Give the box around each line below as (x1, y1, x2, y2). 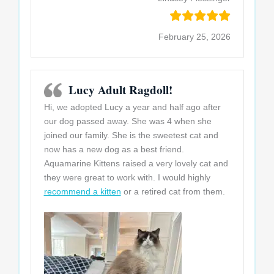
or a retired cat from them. (120, 187, 225, 197)
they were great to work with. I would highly (43, 172, 210, 183)
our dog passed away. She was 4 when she (43, 116, 212, 127)
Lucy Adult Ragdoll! (68, 81, 172, 99)
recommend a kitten (43, 187, 121, 197)
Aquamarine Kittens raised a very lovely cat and (43, 158, 228, 169)
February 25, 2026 (158, 32, 231, 42)
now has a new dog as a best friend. (43, 144, 184, 155)
